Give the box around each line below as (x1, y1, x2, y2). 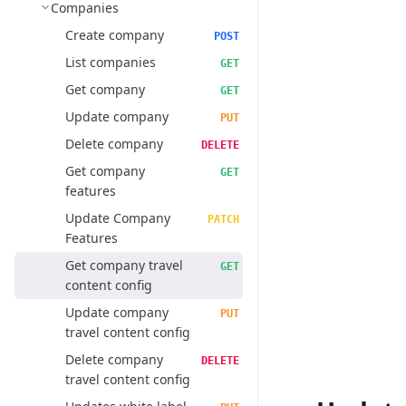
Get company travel (65, 256, 183, 274)
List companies (65, 53, 156, 71)
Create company (65, 26, 164, 43)
